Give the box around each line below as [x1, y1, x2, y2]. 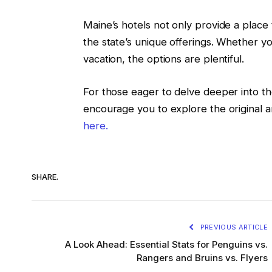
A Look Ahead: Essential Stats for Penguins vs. [65, 238, 268, 250]
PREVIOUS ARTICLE [198, 222, 268, 231]
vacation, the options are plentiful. [83, 53, 244, 66]
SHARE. [32, 172, 58, 182]
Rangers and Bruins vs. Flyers [137, 251, 268, 263]
